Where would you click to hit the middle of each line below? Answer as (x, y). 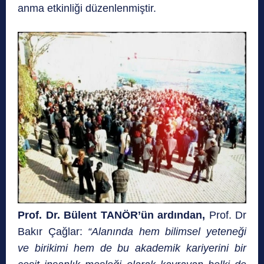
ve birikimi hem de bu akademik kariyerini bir (132, 248)
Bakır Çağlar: (53, 232)
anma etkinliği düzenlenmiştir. (87, 9)
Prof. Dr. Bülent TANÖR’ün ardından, (111, 215)
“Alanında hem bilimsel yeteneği (167, 232)
